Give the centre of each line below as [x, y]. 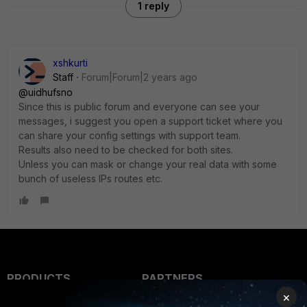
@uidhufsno [46, 92]
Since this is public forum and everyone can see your [139, 107]
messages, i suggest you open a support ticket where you [150, 121]
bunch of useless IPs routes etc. [90, 179]
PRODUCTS [39, 278]
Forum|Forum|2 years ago [139, 77]
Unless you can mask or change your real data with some [148, 164]
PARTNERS [172, 278]
